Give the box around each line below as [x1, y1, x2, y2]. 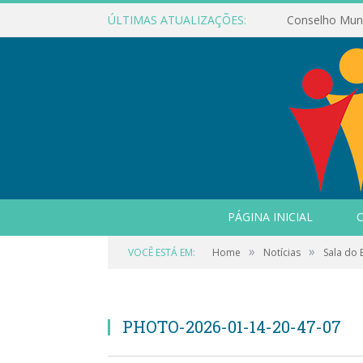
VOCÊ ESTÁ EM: [128, 246, 195, 259]
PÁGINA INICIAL [227, 209, 313, 224]
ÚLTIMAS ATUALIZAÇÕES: [108, 12, 246, 28]
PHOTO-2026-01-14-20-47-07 [122, 316, 341, 337]
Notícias [263, 246, 301, 259]
